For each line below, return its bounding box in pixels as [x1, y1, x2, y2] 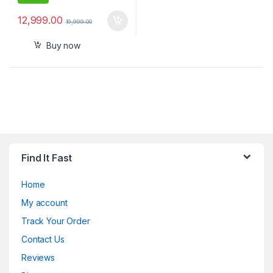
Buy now [46, 40, 80, 51]
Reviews [21, 252, 55, 263]
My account [21, 197, 68, 208]
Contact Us [21, 234, 65, 245]
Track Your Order [21, 216, 90, 227]
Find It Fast [21, 152, 73, 165]
